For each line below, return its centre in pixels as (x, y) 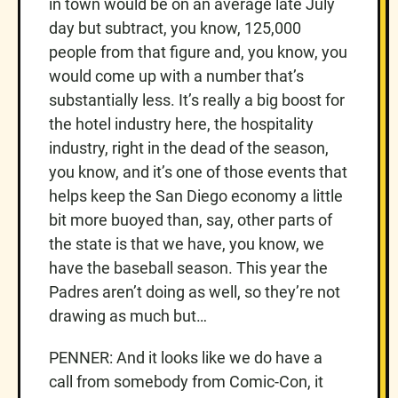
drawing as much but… (128, 315)
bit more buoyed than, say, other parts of (191, 219)
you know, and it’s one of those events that (198, 171)
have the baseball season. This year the (188, 267)
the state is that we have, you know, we (187, 243)
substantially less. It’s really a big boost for (197, 99)
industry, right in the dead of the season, (189, 147)
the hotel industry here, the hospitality (181, 123)
